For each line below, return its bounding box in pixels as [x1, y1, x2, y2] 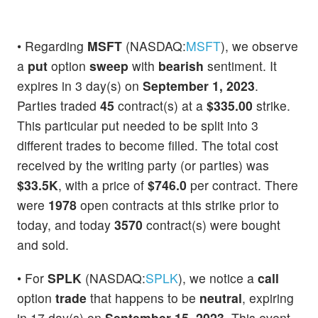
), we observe [221, 36, 298, 55]
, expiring [242, 289, 294, 307]
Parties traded [17, 96, 100, 114]
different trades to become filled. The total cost [17, 136, 278, 154]
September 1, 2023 [143, 76, 255, 94]
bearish [158, 56, 204, 75]
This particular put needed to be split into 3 [17, 116, 258, 134]
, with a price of [58, 175, 148, 194]
